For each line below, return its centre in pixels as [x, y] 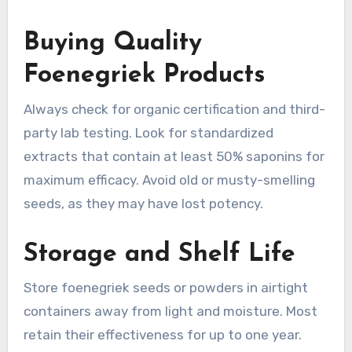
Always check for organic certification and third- [174, 109]
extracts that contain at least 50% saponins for [174, 156]
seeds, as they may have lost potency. [143, 203]
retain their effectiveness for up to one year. [162, 335]
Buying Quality [112, 44]
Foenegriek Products [144, 76]
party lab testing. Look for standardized [148, 132]
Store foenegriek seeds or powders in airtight [165, 288]
